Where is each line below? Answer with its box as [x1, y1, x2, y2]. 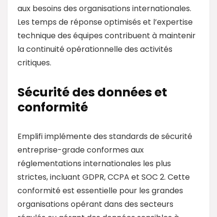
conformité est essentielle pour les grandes [17, 185, 183, 196]
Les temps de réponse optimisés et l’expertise [17, 16, 193, 28]
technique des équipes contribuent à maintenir [17, 30, 196, 41]
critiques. [17, 57, 51, 68]
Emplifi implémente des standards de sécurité [17, 130, 192, 142]
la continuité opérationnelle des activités [17, 43, 172, 55]
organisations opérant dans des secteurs [17, 198, 173, 210]
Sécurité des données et [17, 83, 167, 101]
